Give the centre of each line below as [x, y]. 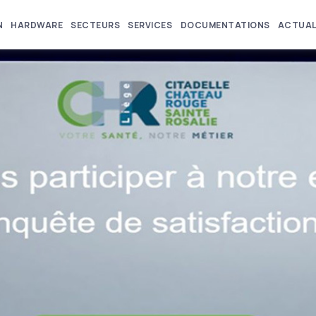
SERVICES [150, 25]
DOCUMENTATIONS [225, 25]
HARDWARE [37, 25]
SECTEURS [96, 25]
